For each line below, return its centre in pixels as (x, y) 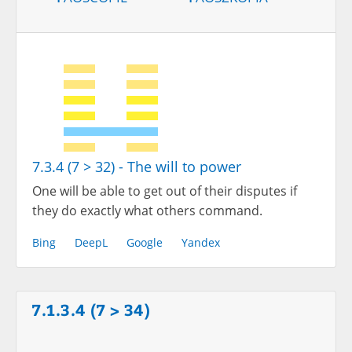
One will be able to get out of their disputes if (165, 191)
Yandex (201, 243)
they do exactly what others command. (147, 211)
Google (145, 243)
